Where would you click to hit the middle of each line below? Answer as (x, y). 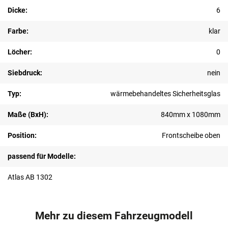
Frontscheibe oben (191, 136)
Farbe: (18, 31)
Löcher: (20, 52)
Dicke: (18, 10)
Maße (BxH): (28, 115)
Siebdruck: (25, 73)
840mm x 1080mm (191, 115)
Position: (22, 136)
